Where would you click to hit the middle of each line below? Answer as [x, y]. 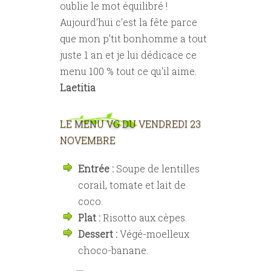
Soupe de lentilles [157, 168]
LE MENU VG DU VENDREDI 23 [130, 124]
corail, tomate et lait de [132, 185]
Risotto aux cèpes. [144, 217]
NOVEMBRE [88, 140]
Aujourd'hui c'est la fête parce [129, 22]
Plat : [89, 217]
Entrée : [96, 168]
